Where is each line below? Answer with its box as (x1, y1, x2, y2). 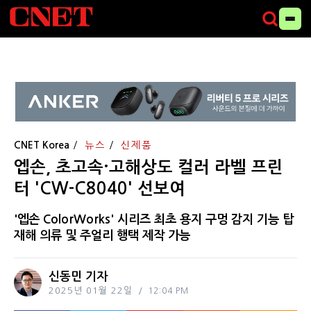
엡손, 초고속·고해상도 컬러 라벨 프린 (14, 158, 283, 176)
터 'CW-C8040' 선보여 (14, 180, 185, 197)
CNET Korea (14, 140, 69, 150)
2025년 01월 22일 (49, 286, 133, 296)
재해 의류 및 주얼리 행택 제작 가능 (14, 229, 190, 242)
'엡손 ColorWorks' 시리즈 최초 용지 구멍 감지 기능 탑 (14, 213, 294, 226)
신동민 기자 (49, 271, 108, 283)
